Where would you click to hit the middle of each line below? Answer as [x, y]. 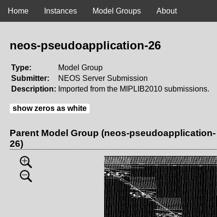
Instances [61, 11]
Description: [34, 89]
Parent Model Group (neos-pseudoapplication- [113, 133]
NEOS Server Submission [103, 78]
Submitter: [30, 78]
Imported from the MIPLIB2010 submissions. [134, 89]
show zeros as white [50, 108]
